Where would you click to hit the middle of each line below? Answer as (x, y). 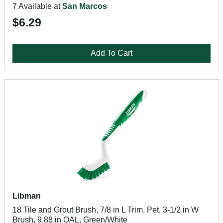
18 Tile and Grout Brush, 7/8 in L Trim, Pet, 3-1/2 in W (106, 210)
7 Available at (37, 6)
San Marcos (85, 6)
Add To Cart (111, 53)
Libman (27, 196)
